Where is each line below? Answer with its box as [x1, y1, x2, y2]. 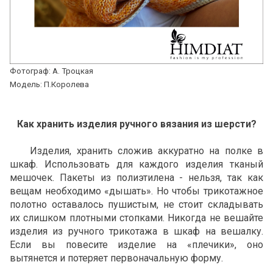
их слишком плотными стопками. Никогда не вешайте [10, 212, 263, 224]
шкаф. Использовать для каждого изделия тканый [10, 158, 263, 171]
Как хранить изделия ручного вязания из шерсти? [16, 118, 257, 130]
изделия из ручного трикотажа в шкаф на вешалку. [10, 225, 263, 238]
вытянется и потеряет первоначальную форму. [10, 252, 223, 264]
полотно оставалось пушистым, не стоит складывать [10, 199, 263, 211]
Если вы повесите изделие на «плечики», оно [10, 239, 263, 251]
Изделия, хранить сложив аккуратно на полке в [10, 145, 263, 157]
